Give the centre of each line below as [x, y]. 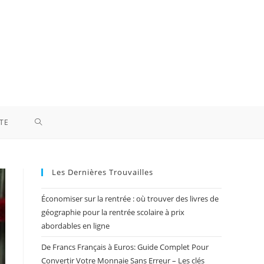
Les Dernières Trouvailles [103, 172]
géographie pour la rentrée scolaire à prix [113, 212]
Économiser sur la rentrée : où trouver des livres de [130, 199]
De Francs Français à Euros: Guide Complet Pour [125, 247]
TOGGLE [52, 122]
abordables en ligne [75, 226]
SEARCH [52, 187]
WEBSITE [54, 155]
